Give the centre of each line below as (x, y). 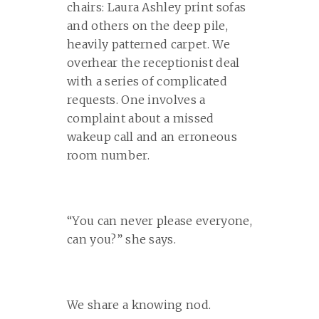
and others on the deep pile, (147, 26)
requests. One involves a (136, 100)
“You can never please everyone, (159, 221)
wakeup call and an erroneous (152, 137)
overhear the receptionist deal (153, 63)
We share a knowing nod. (139, 305)
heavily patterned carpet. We (148, 44)
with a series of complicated (147, 81)
